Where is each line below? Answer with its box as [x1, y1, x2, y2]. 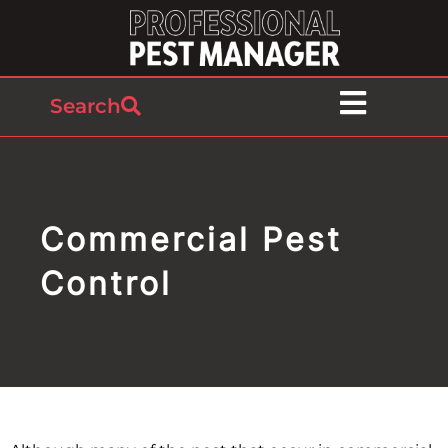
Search [50, 93, 121, 118]
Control [40, 264, 172, 303]
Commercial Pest [40, 220, 342, 259]
